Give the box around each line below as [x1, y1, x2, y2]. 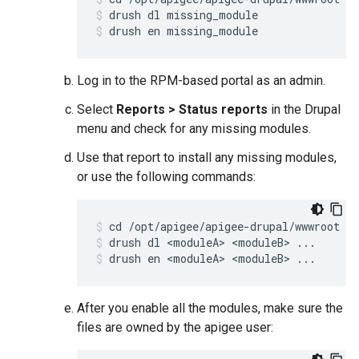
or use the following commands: [77, 169, 256, 184]
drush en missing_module [109, 23, 258, 38]
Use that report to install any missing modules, [77, 150, 337, 165]
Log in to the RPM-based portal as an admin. [77, 73, 325, 88]
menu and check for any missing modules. [77, 121, 311, 136]
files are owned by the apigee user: [77, 320, 273, 335]
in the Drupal [268, 102, 341, 117]
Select [77, 102, 116, 117]
